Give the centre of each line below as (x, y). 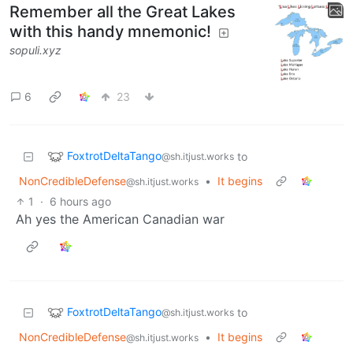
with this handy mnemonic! (110, 31)
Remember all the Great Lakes (123, 11)
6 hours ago (81, 201)
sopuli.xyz (35, 50)
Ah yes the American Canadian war (120, 219)
